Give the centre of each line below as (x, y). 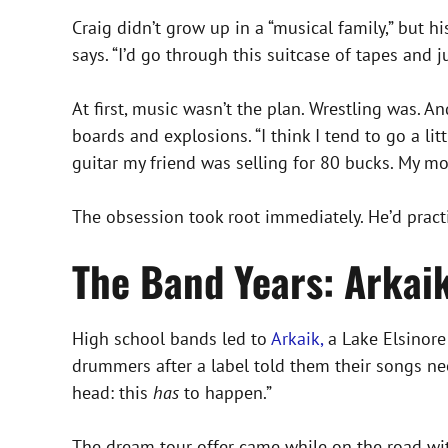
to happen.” (225, 392)
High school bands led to (171, 338)
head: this (112, 392)
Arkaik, (297, 338)
